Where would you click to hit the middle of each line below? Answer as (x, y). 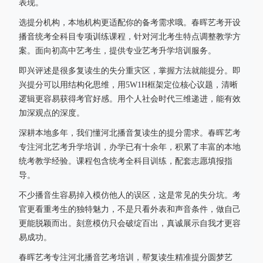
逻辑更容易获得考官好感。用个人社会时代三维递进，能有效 (130, 99)
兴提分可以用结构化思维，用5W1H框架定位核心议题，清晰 (128, 85)
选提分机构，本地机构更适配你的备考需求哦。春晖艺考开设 (130, 23)
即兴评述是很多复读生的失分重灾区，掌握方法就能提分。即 (130, 71)
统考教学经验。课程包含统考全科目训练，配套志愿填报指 (126, 161)
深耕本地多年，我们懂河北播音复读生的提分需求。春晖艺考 (130, 133)
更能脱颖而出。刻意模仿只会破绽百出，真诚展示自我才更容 (130, 223)
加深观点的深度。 (52, 113)
